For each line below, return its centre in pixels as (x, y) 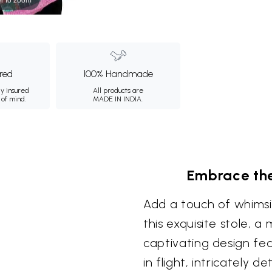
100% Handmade (118, 74)
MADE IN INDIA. (118, 99)
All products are (118, 90)
